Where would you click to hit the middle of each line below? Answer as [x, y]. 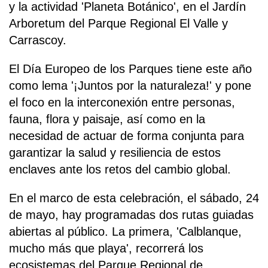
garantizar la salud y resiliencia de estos [115, 153]
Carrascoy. [38, 40]
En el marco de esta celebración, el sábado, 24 [134, 198]
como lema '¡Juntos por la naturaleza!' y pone [130, 86]
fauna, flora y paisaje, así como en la [107, 119]
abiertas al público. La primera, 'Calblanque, [125, 232]
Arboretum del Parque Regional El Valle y [118, 24]
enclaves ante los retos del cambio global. [120, 170]
